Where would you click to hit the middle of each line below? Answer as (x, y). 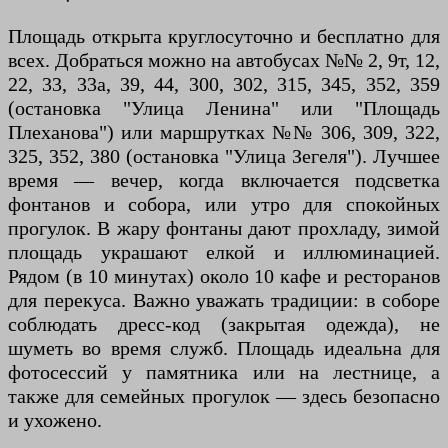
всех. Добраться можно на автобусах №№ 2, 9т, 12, (224, 60)
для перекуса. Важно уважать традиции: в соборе (224, 300)
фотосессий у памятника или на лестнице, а (224, 372)
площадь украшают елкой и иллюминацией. (224, 252)
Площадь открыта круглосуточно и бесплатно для (224, 36)
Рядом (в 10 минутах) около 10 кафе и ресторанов (224, 276)
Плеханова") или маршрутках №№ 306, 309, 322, (224, 132)
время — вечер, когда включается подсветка (224, 180)
